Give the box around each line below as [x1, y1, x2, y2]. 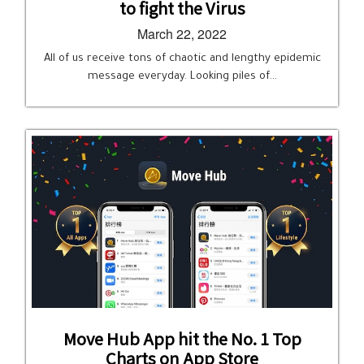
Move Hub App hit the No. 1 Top [63, 327, 301, 350]
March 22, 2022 [137, 24, 227, 43]
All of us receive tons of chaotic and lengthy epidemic [43, 53, 321, 65]
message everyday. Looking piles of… [87, 71, 277, 83]
